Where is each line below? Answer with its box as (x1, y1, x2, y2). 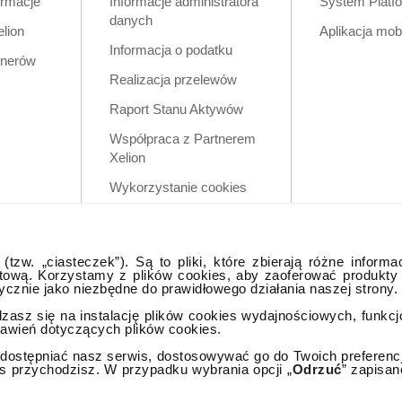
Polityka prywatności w (109, 239, 244, 254)
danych (109, 13, 153, 28)
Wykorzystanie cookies (109, 179, 247, 195)
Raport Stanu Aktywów (109, 101, 243, 117)
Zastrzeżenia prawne (109, 209, 232, 224)
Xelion (109, 150, 145, 165)
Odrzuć (292, 362, 342, 378)
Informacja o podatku (109, 42, 232, 57)
